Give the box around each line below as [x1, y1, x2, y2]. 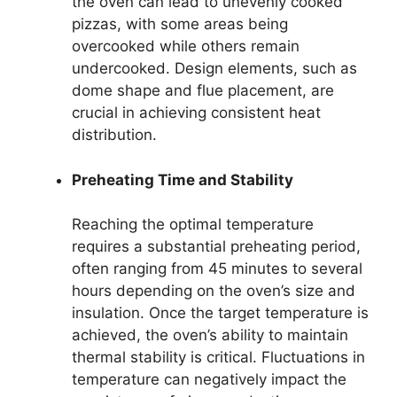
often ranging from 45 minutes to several [72, 260, 362, 277]
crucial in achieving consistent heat [72, 104, 321, 121]
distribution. [72, 126, 157, 144]
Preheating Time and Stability [72, 170, 293, 189]
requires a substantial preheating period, [72, 237, 361, 255]
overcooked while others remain [72, 37, 300, 55]
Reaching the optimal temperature [72, 215, 314, 233]
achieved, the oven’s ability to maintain [72, 326, 348, 344]
